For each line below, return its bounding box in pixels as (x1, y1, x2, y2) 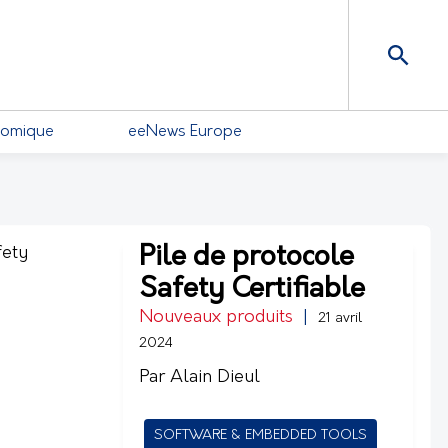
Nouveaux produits (139, 308, 293, 327)
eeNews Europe (128, 124, 242, 140)
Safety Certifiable (139, 276, 365, 304)
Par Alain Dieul (139, 368, 260, 387)
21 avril (318, 311, 362, 326)
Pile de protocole (139, 244, 354, 272)
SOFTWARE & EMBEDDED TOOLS (154, 428, 367, 443)
